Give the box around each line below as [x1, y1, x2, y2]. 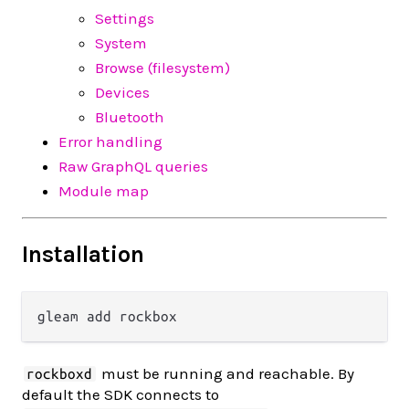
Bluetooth [95, 107, 164, 126]
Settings [95, 8, 154, 27]
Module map [58, 181, 149, 200]
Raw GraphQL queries [58, 156, 208, 175]
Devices [95, 82, 150, 101]
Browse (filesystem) [95, 58, 230, 77]
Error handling [58, 131, 163, 151]
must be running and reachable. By [97, 364, 354, 383]
